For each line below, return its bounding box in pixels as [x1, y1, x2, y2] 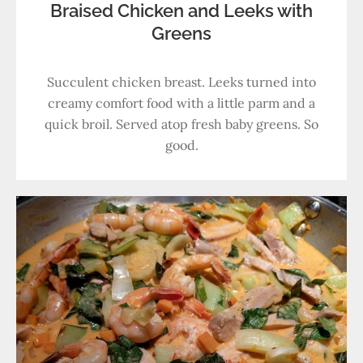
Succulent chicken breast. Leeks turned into [47, 74, 316, 90]
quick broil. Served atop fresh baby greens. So [45, 116, 318, 132]
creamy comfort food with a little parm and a [48, 95, 315, 111]
